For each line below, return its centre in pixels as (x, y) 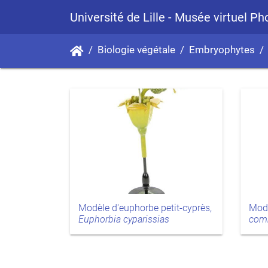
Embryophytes (222, 50)
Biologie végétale (136, 50)
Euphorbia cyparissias (124, 220)
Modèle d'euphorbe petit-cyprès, (145, 208)
